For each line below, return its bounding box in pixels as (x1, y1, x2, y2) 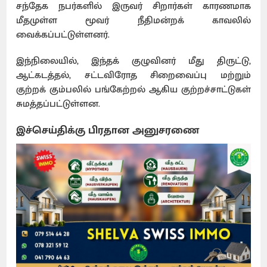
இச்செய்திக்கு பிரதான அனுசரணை (16, 121, 200, 139)
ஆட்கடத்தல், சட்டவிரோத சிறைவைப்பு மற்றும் (16, 67, 251, 83)
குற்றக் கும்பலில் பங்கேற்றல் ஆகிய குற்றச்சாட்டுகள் (16, 81, 251, 98)
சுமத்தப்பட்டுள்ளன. (16, 95, 101, 112)
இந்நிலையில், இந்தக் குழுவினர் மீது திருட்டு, (16, 52, 251, 69)
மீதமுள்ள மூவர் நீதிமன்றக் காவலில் (16, 12, 251, 29)
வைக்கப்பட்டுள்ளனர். (16, 26, 110, 43)
